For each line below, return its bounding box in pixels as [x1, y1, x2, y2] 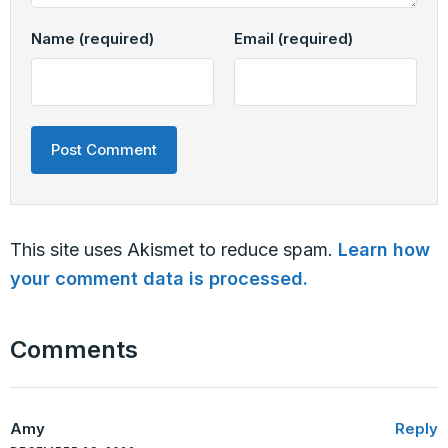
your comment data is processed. [10, 268, 308, 290]
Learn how [338, 239, 430, 261]
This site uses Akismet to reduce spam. [10, 239, 338, 261]
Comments [10, 335, 138, 365]
